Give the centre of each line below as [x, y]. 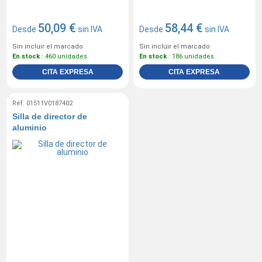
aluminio [30, 127]
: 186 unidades [190, 56]
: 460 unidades [64, 56]
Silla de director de [50, 116]
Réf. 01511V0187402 [43, 103]
